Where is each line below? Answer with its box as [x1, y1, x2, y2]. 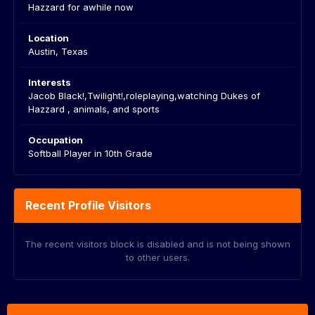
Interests [28, 77, 71, 88]
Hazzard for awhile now [28, 1, 134, 13]
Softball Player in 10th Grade [28, 148, 153, 159]
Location [28, 32, 69, 44]
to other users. [125, 252, 190, 263]
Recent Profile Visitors [25, 198, 151, 212]
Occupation [28, 134, 83, 146]
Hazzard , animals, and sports [28, 103, 160, 115]
